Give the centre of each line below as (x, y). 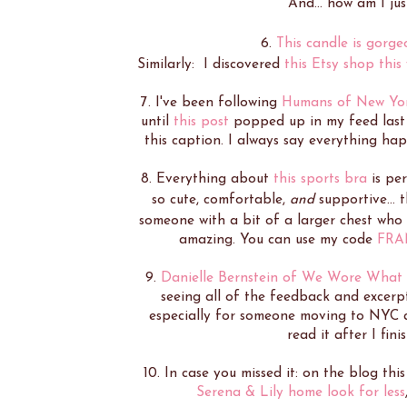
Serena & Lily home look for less (300, 393)
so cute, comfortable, (220, 200)
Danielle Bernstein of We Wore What (281, 278)
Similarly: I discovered (210, 65)
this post (201, 122)
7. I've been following (211, 103)
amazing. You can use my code (278, 240)
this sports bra (320, 179)
